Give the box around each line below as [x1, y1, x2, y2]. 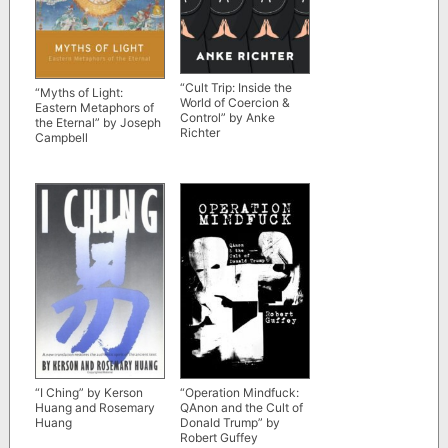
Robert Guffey [179, 429, 258, 445]
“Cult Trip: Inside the [179, 80, 292, 96]
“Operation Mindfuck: [179, 384, 299, 400]
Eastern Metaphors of [34, 99, 154, 115]
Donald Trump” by [179, 414, 280, 430]
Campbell [34, 129, 88, 145]
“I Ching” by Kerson [34, 384, 143, 400]
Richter [179, 125, 220, 141]
